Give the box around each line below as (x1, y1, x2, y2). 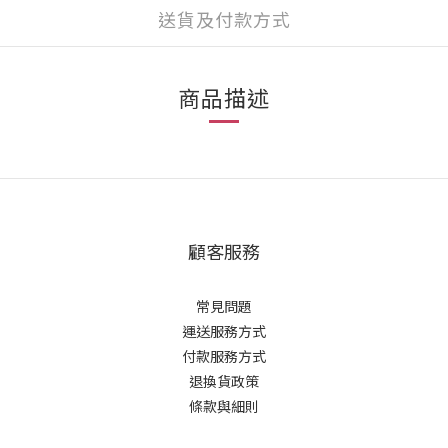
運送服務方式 (182, 321, 266, 341)
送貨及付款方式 (157, 6, 291, 32)
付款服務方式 (182, 346, 266, 366)
